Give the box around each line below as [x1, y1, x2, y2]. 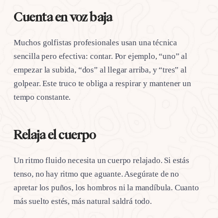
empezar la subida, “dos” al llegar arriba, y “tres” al [14, 65, 187, 74]
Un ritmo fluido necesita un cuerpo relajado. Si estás [14, 155, 189, 165]
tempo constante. [14, 92, 71, 102]
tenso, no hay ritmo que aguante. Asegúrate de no [14, 169, 179, 179]
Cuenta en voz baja [14, 11, 112, 23]
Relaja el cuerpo [14, 128, 96, 141]
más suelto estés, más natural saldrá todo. [14, 196, 152, 206]
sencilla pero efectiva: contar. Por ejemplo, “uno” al [14, 51, 187, 61]
